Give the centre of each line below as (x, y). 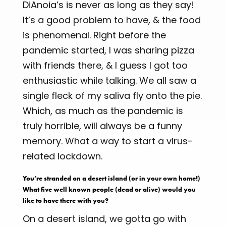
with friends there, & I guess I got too (105, 65)
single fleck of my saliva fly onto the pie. (112, 95)
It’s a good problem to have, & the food (111, 20)
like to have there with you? (65, 200)
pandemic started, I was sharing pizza (108, 50)
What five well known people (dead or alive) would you (109, 189)
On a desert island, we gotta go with (104, 218)
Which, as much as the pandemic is (103, 110)
